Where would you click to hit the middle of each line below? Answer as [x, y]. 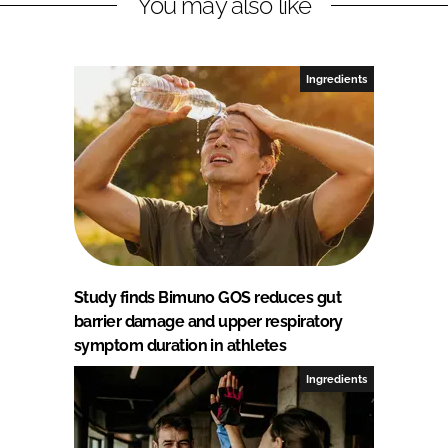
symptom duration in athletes [180, 345]
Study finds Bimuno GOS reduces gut [207, 297]
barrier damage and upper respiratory [208, 321]
